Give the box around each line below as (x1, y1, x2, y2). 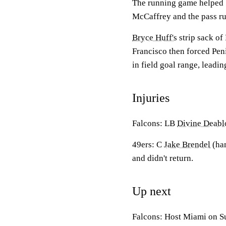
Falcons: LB (132, 119, 177, 128)
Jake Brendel (164, 140, 210, 149)
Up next (132, 185, 171, 198)
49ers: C (132, 140, 164, 149)
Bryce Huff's (132, 33, 177, 42)
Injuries (132, 91, 169, 104)
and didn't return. (132, 153, 193, 163)
